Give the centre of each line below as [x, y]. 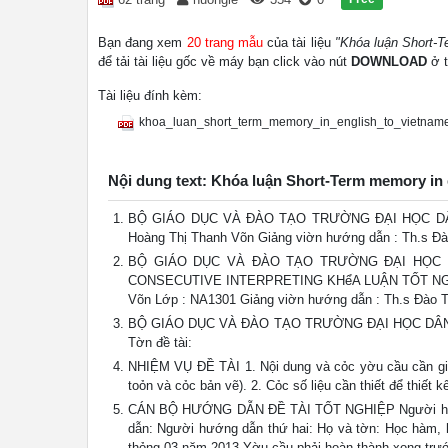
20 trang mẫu [224, 42]
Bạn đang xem [142, 42]
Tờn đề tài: [160, 342]
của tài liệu [299, 42]
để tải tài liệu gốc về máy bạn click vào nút [224, 61]
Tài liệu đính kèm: [150, 95]
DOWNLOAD [389, 61]
